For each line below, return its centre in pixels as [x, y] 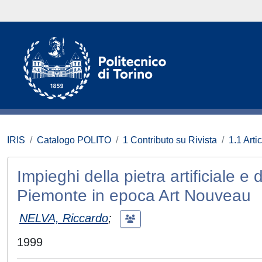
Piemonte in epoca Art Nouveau [134, 196]
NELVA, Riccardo [64, 218]
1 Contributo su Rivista [170, 140]
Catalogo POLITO [74, 140]
